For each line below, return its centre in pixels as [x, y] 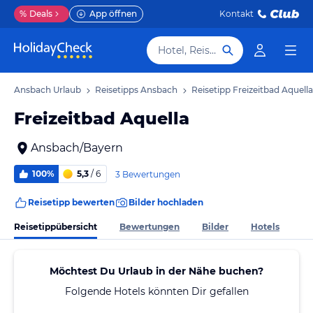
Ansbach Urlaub [48, 90]
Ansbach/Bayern [77, 148]
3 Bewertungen [148, 174]
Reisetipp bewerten [71, 202]
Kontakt [236, 14]
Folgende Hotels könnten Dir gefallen [156, 291]
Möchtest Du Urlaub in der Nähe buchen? [156, 271]
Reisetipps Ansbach [136, 90]
